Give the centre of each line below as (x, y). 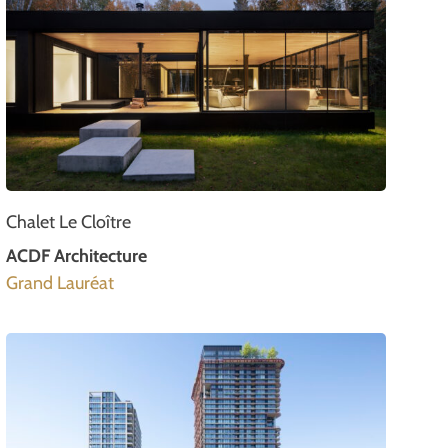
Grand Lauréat (60, 282)
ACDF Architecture (76, 255)
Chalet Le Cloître (68, 221)
